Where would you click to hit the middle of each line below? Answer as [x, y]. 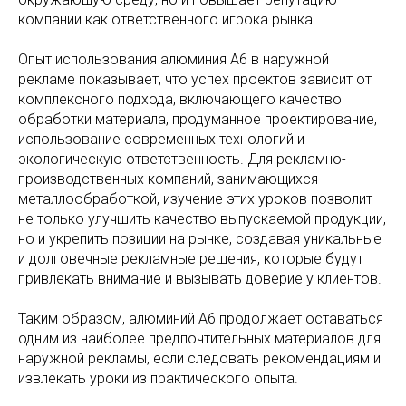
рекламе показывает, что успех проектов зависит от [195, 80]
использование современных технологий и [161, 140]
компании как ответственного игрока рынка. [167, 20]
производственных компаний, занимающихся [168, 179]
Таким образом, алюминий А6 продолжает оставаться [201, 319]
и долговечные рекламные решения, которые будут [191, 259]
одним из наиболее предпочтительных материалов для [199, 339]
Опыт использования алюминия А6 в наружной [174, 60]
